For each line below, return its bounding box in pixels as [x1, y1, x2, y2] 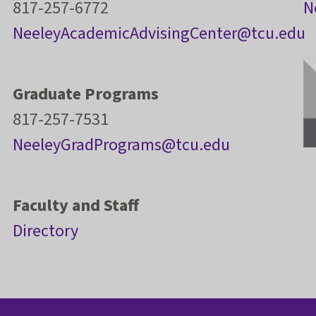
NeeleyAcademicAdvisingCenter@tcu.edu [13, 21, 305, 47]
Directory [13, 219, 78, 244]
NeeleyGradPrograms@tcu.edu [13, 133, 230, 158]
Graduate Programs [13, 82, 159, 107]
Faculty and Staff [13, 193, 139, 219]
